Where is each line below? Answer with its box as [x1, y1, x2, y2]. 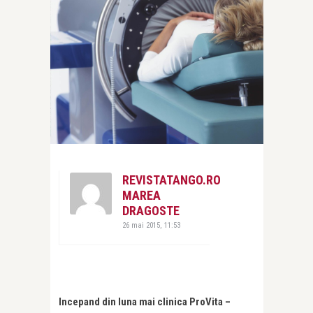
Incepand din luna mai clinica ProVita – [59, 296, 231, 308]
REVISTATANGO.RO [122, 173, 221, 187]
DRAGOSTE [122, 203, 180, 218]
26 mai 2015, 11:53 [122, 221, 180, 230]
